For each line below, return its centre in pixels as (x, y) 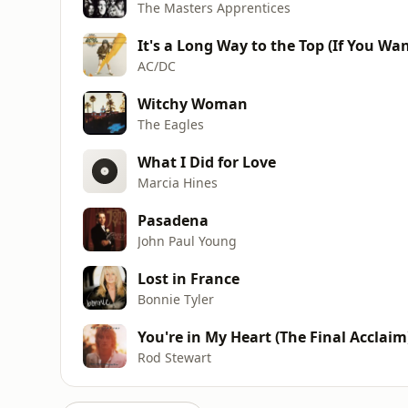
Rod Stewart (174, 357)
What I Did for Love (207, 162)
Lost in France (189, 278)
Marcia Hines (178, 182)
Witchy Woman (193, 103)
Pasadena (173, 220)
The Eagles (171, 124)
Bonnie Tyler (176, 299)
